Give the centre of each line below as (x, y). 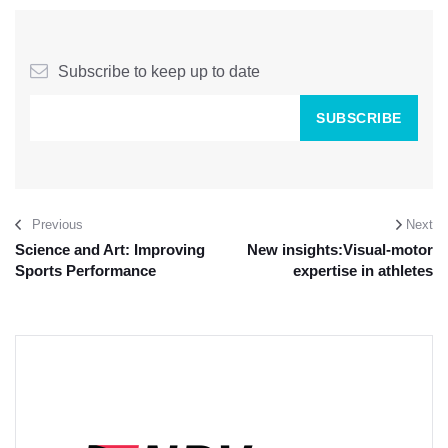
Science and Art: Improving (110, 250)
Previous (57, 225)
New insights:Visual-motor (340, 250)
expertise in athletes (363, 271)
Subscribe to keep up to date (159, 72)
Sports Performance (85, 271)
